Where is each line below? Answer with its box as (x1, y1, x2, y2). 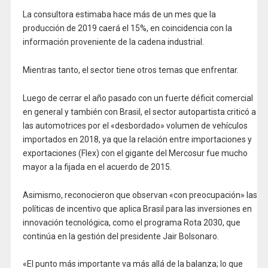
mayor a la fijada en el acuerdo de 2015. (22, 162, 172, 172)
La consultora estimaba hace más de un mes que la (22, 10, 216, 20)
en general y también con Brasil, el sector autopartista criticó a (22, 106, 256, 117)
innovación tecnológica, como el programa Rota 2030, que (22, 217, 240, 227)
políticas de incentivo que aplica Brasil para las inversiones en (22, 203, 252, 214)
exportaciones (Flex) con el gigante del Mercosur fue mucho (22, 148, 248, 158)
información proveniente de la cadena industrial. (22, 37, 204, 47)
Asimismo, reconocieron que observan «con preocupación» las (22, 190, 257, 200)
